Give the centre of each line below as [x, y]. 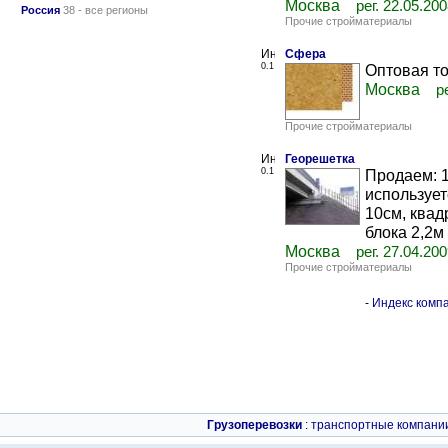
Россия [40, 10]
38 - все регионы [104, 10]
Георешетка [320, 159]
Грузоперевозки [254, 425]
